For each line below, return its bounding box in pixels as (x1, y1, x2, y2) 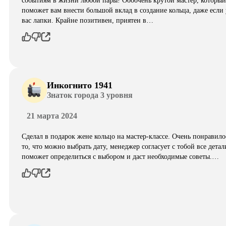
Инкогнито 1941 (47, 80, 112, 91)
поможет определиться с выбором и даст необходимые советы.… (22, 152, 219, 160)
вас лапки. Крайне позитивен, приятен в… (22, 16, 153, 24)
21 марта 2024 (27, 111, 77, 120)
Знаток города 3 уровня (47, 91, 133, 100)
